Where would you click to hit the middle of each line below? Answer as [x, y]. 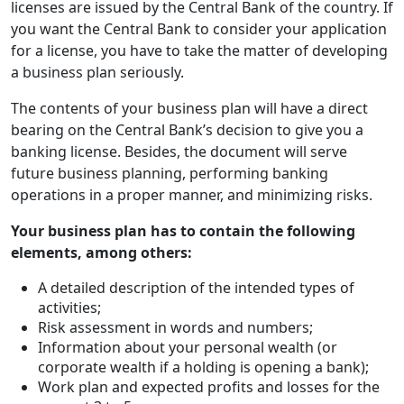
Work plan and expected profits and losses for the [209, 387]
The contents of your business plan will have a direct [189, 109]
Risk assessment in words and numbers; [175, 328]
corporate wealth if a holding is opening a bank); [203, 367]
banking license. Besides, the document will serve [179, 152]
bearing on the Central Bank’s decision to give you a [187, 130]
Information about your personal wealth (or [188, 348]
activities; [69, 308]
